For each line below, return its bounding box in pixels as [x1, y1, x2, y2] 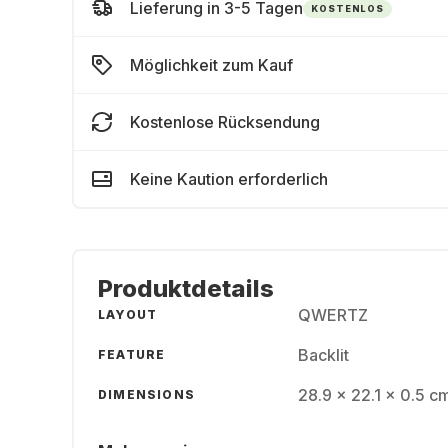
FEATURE [98, 347, 166, 362]
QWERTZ [298, 305, 368, 325]
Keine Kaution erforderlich [130, 169, 328, 189]
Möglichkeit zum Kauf [130, 55, 293, 75]
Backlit [298, 345, 349, 365]
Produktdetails [98, 274, 274, 303]
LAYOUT [98, 307, 158, 322]
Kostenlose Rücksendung [130, 112, 320, 132]
